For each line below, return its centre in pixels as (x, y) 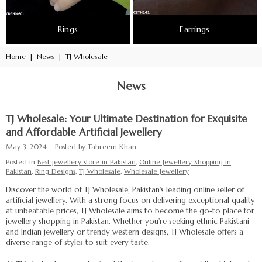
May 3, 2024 (26, 147)
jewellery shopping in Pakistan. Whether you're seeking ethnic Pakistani (127, 221)
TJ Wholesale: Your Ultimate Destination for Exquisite (127, 119)
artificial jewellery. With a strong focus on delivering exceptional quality (130, 200)
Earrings (195, 29)
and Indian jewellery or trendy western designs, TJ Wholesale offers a (125, 232)
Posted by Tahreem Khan (96, 147)
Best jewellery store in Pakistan (87, 162)
